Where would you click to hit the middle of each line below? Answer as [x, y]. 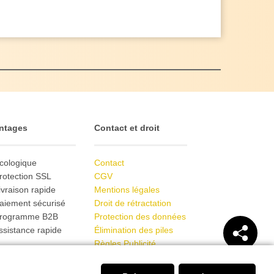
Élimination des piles [134, 230]
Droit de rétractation [133, 203]
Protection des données [140, 217]
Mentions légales [127, 190]
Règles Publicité [125, 244]
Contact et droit [127, 128]
